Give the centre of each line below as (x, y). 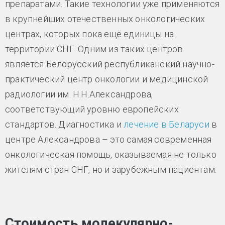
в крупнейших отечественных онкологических (105, 19)
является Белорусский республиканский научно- (110, 64)
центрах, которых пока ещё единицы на (90, 34)
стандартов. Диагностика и (65, 125)
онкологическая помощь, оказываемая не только (111, 155)
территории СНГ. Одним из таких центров (94, 49)
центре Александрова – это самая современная (108, 140)
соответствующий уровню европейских (92, 109)
